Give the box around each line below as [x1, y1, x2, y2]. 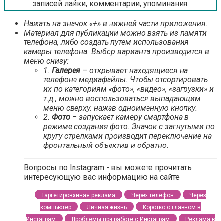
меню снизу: [24, 56, 69, 66]
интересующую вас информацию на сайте [24, 172, 180, 182]
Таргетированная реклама [41, 192, 115, 199]
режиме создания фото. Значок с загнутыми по [43, 122, 215, 132]
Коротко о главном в [142, 204, 201, 211]
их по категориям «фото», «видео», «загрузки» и [43, 84, 214, 94]
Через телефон [131, 192, 174, 199]
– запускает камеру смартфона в [70, 112, 189, 122]
